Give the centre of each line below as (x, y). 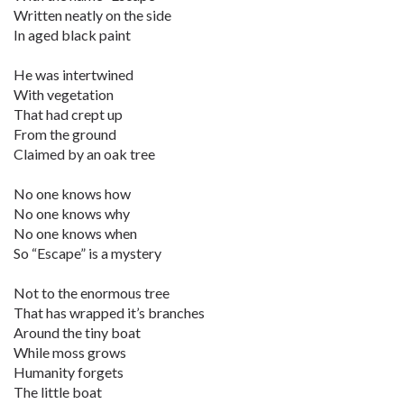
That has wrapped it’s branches (109, 312)
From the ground (65, 134)
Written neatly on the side (92, 15)
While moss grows (70, 352)
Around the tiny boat (77, 332)
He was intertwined (73, 74)
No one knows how (72, 193)
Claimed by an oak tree (84, 154)
